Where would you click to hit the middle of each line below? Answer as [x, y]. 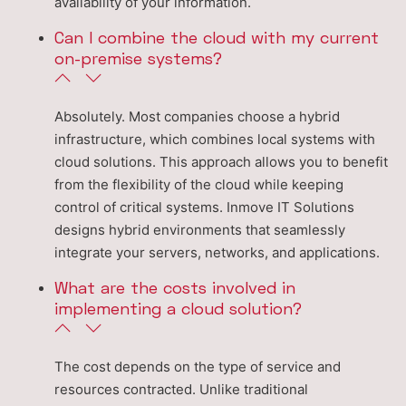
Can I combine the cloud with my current [217, 38]
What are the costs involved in [175, 288]
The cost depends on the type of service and [198, 367]
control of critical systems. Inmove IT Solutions [204, 208]
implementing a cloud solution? [178, 309]
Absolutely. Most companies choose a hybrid [197, 117]
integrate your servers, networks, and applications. [217, 253]
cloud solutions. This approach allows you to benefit [221, 162]
